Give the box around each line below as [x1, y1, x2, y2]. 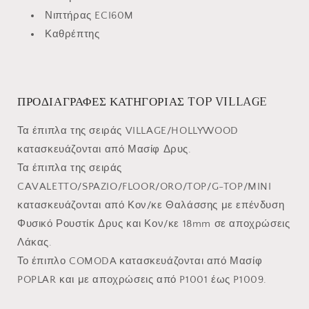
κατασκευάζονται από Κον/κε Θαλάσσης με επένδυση [17, 199, 285, 212]
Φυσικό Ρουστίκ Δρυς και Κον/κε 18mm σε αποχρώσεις [17, 218, 290, 230]
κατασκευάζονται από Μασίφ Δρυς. [17, 143, 192, 156]
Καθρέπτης [45, 28, 100, 41]
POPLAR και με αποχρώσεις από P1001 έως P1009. [17, 274, 267, 286]
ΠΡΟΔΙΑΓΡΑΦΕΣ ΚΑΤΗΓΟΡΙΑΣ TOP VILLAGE [17, 92, 267, 112]
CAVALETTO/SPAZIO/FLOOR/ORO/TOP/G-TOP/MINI [17, 181, 272, 193]
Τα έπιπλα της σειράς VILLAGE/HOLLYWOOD [17, 125, 239, 137]
